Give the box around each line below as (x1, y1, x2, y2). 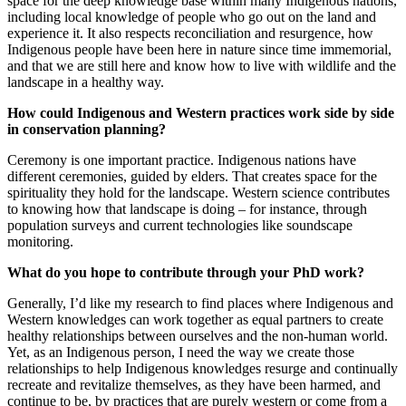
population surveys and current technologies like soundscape (7, 217, 353, 234)
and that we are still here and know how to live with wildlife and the (7, 58, 396, 74)
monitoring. (7, 234, 73, 250)
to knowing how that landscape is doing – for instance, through (7, 201, 367, 217)
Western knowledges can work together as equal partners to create (7, 312, 383, 328)
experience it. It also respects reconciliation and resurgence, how (7, 25, 373, 42)
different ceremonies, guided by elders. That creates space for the (7, 169, 377, 185)
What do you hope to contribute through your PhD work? (7, 265, 364, 281)
